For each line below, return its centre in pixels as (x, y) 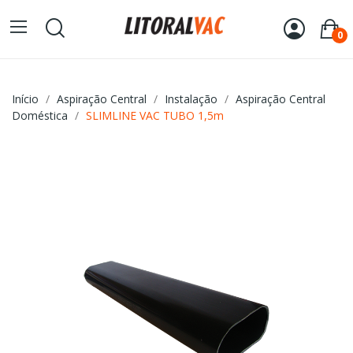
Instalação (191, 99)
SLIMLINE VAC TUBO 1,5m (155, 115)
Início (25, 99)
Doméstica (40, 115)
